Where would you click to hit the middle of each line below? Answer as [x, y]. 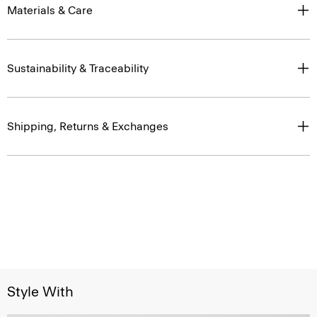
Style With [40, 292]
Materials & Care [50, 10]
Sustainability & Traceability [78, 68]
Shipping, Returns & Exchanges [88, 126]
